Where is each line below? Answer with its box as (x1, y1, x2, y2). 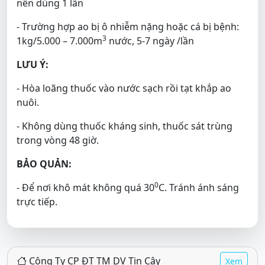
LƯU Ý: (17, 57, 49, 71)
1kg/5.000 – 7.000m (17, 34, 102, 47)
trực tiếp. (17, 195, 57, 208)
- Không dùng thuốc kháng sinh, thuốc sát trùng (17, 119, 232, 132)
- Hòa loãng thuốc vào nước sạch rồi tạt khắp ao (17, 81, 231, 95)
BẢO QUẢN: (17, 157, 72, 170)
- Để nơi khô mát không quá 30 (17, 180, 154, 194)
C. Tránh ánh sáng (159, 180, 239, 194)
